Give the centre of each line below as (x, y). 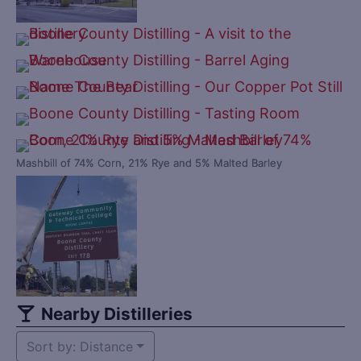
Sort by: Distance (80, 347)
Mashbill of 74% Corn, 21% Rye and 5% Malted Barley (149, 163)
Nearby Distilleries (114, 314)
